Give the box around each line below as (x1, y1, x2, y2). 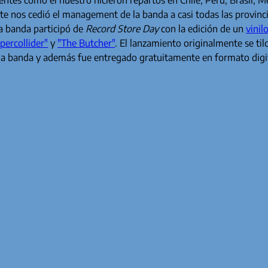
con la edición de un (159, 22, 246, 35)
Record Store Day (86, 22, 159, 35)
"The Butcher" (57, 36, 115, 49)
